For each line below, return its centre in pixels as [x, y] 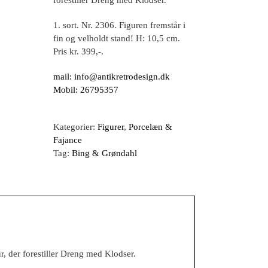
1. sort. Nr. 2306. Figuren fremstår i [119, 25]
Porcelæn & [150, 127]
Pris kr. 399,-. [78, 51]
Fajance [68, 140]
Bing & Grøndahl [104, 153]
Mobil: [67, 90]
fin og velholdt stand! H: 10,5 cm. [117, 38]
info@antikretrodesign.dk [122, 77]
